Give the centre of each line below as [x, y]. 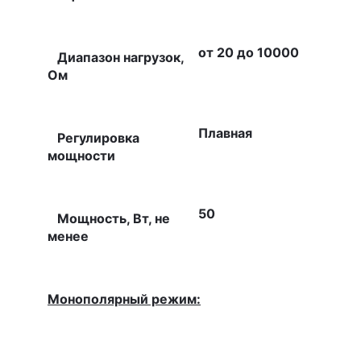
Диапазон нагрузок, [116, 57]
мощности [81, 156]
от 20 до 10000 [249, 52]
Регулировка [93, 138]
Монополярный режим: [124, 299]
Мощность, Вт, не [109, 218]
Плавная [225, 133]
